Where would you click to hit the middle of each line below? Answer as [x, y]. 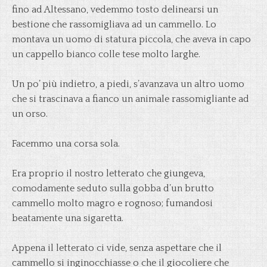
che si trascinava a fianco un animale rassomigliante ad [131, 99]
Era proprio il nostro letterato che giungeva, [108, 173]
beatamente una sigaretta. [68, 218]
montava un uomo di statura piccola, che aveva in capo [131, 39]
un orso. [30, 114]
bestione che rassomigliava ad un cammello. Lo [114, 24]
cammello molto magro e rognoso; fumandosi [112, 203]
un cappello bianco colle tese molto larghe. [106, 54]
